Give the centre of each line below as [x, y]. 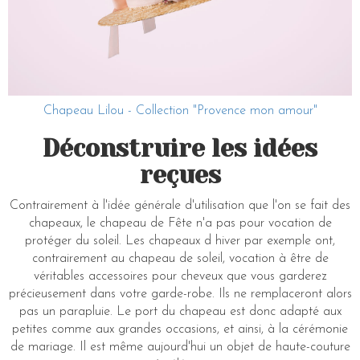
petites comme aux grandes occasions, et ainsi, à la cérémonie [180, 329]
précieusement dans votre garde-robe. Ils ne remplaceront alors [180, 294]
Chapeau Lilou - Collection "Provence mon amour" [180, 110]
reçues [180, 175]
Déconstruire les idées [180, 148]
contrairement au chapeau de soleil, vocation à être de [180, 258]
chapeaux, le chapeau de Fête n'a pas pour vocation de [180, 223]
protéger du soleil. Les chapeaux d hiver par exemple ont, [180, 241]
